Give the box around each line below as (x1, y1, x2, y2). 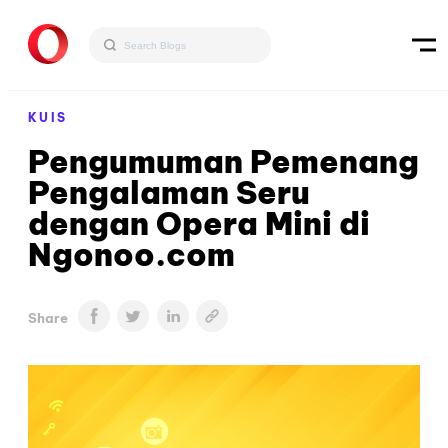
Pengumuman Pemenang (28, 142, 419, 181)
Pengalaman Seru (28, 173, 310, 212)
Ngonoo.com (28, 235, 235, 274)
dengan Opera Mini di (28, 204, 370, 243)
